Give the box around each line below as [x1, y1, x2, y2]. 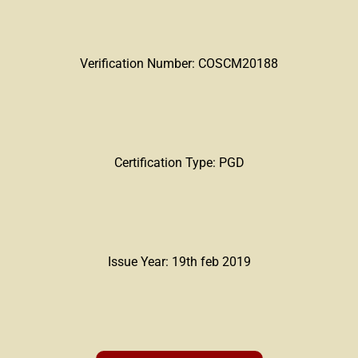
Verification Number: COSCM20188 [80, 56, 278, 72]
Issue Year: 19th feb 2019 [107, 253, 251, 269]
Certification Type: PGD [113, 155, 245, 171]
